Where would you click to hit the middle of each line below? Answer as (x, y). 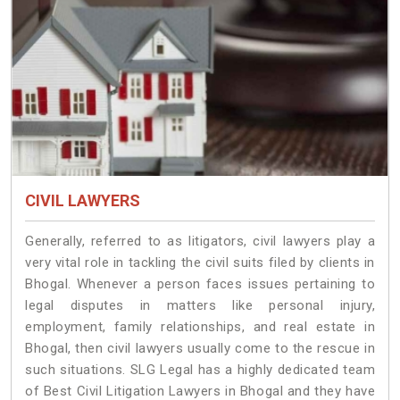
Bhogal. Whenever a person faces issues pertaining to (200, 284)
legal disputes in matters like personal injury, (200, 306)
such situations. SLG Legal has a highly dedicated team (200, 370)
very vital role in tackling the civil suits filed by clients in (200, 263)
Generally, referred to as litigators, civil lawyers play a (200, 242)
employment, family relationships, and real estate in (200, 327)
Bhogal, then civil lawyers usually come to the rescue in (200, 349)
